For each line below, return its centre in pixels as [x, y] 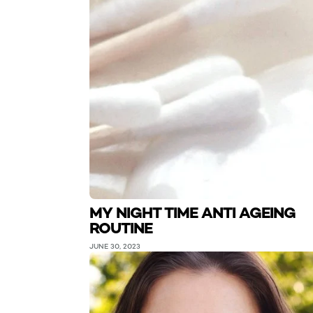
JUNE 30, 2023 [115, 246]
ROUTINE [121, 227]
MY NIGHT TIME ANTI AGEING [192, 212]
